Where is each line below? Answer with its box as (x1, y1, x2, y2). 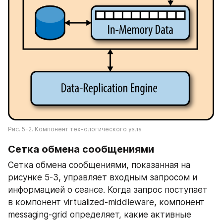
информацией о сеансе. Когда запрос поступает (8, 184, 208, 195)
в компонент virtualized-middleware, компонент (8, 197, 205, 207)
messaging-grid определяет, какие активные (8, 209, 191, 220)
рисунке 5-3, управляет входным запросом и (8, 172, 197, 182)
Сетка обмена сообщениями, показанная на (8, 160, 190, 170)
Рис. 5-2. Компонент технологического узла (8, 125, 142, 133)
